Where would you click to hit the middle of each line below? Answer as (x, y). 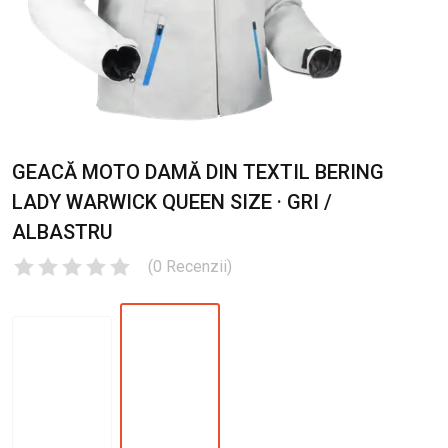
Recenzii (196, 267)
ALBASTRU (62, 232)
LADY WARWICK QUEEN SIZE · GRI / (172, 202)
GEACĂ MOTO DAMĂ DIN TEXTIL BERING (198, 172)
